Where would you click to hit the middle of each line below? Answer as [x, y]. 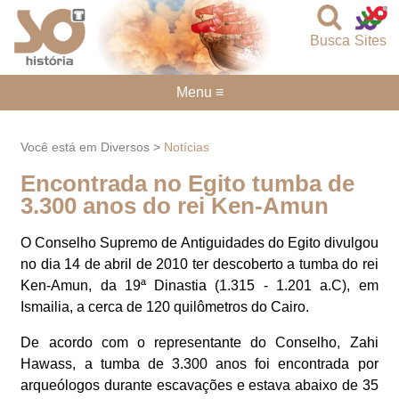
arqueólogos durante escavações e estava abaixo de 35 [199, 386]
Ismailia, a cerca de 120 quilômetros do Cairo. [165, 307]
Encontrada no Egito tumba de [188, 183]
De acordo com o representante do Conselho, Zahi [199, 343]
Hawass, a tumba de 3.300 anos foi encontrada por [199, 364]
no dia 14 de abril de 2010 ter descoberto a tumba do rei [199, 265]
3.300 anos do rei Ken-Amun [175, 205]
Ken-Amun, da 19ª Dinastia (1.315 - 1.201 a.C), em [199, 286]
